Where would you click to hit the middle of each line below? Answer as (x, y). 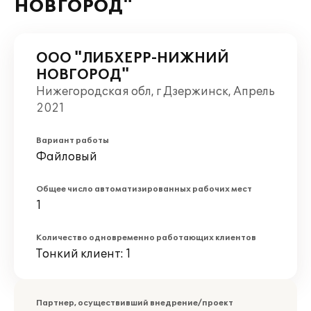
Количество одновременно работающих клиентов (146, 238)
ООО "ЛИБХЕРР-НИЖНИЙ (133, 58)
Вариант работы (73, 141)
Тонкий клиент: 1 (84, 254)
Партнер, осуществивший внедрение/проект (135, 303)
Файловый (67, 157)
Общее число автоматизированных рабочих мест (144, 189)
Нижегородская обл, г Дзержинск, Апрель (155, 92)
